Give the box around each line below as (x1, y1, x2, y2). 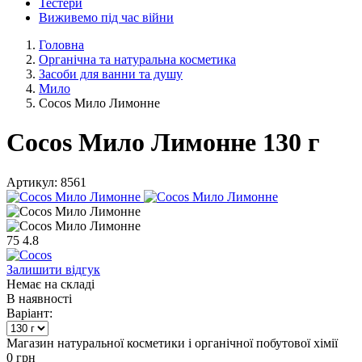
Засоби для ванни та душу (39, 67, 183, 81)
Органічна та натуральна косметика (39, 53, 236, 66)
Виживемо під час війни (39, 11, 174, 24)
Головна (39, 38, 84, 52)
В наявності (6, 291, 72, 305)
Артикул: (6, 175, 57, 189)
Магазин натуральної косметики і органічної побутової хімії (6, 335, 338, 350)
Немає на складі (6, 276, 95, 291)
